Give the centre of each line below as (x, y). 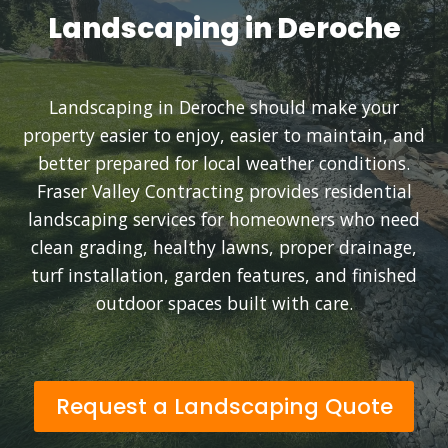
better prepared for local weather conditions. (224, 163)
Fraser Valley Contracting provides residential (224, 191)
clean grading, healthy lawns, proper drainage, (224, 247)
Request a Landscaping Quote (224, 406)
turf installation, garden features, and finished (224, 275)
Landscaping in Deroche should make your (224, 107)
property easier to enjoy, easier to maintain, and (224, 135)
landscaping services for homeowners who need (224, 219)
